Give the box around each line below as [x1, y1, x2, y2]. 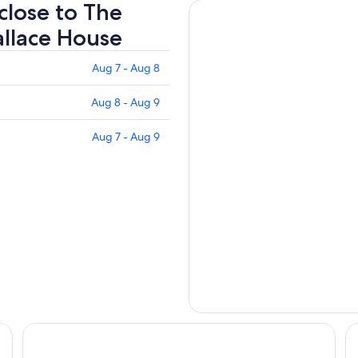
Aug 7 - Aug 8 [92, 61, 160, 75]
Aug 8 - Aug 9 [91, 95, 160, 109]
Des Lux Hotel [22, 322, 101, 340]
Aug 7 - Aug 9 [92, 129, 160, 144]
